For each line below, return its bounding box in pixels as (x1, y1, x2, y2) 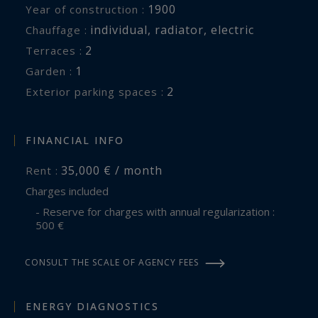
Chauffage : (33, 22, 87, 37)
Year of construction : (33, 1, 145, 16)
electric (211, 21, 254, 38)
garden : (34, 63, 72, 78)
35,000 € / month (61, 163, 163, 179)
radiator (155, 21, 204, 38)
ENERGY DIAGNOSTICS (26, 300, 159, 314)
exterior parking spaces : (33, 84, 164, 99)
